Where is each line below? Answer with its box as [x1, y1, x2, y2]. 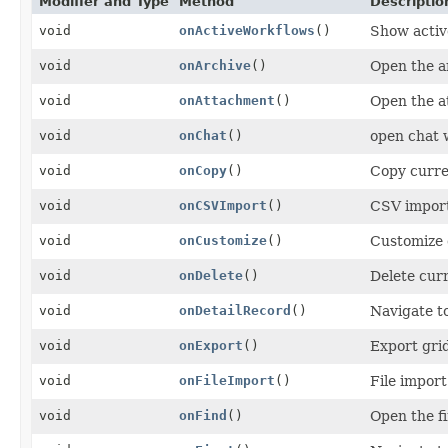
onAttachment [179, 92, 275, 108]
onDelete [179, 267, 243, 283]
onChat [179, 127, 227, 143]
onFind [179, 407, 227, 423]
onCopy [179, 162, 227, 178]
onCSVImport [179, 197, 267, 213]
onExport [179, 337, 243, 353]
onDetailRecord [179, 302, 291, 318]
